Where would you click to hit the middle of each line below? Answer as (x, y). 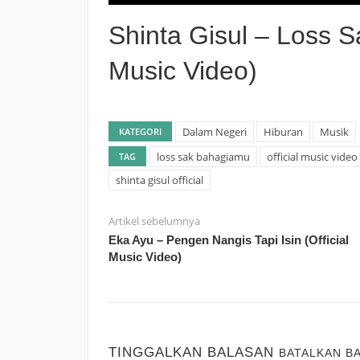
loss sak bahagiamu (203, 156)
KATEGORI (140, 131)
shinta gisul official (159, 180)
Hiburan (283, 131)
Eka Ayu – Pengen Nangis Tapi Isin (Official (228, 239)
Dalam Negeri (214, 131)
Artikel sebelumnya (154, 221)
